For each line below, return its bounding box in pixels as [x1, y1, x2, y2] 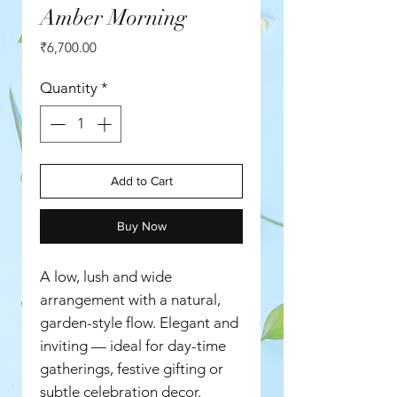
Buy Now [116, 218, 167, 233]
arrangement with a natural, [40, 290, 221, 308]
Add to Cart [110, 173, 173, 188]
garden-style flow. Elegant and [40, 313, 238, 331]
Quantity [40, 79, 97, 97]
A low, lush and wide [40, 267, 172, 285]
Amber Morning [40, 4, 187, 32]
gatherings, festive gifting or [40, 359, 223, 378]
